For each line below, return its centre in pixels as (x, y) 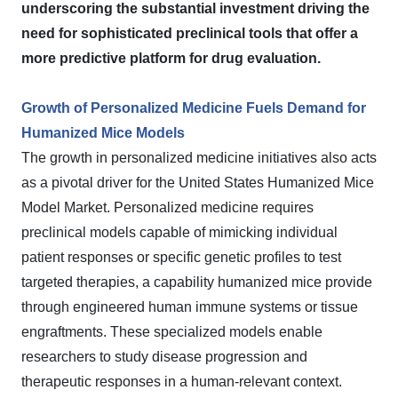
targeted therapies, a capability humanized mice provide (197, 282)
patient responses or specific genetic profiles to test (181, 257)
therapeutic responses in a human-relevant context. (182, 382)
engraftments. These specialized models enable (172, 332)
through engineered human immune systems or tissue (190, 307)
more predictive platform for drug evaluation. (171, 58)
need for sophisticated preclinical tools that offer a (190, 33)
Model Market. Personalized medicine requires (167, 207)
